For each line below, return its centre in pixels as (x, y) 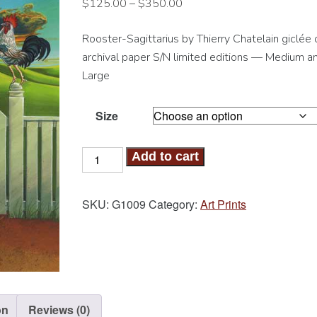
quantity (104, 229)
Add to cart (166, 156)
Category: (175, 204)
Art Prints (224, 204)
